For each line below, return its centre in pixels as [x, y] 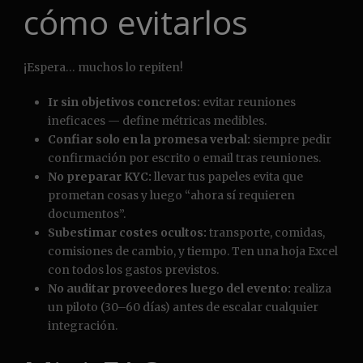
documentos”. [87, 214]
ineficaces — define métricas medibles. [157, 121]
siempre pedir [291, 140]
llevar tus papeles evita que [227, 177]
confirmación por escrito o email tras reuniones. [184, 158]
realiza [311, 289]
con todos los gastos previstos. [133, 270]
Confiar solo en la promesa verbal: [149, 140]
